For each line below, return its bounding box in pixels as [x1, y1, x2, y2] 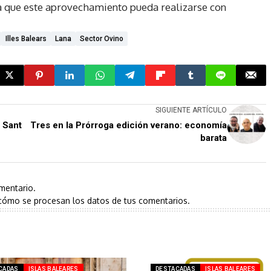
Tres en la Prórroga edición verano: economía [30, 119, 227, 131]
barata [200, 132, 227, 143]
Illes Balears [5, 34, 47, 43]
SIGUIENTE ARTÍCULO [155, 105, 227, 114]
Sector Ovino [80, 34, 123, 43]
